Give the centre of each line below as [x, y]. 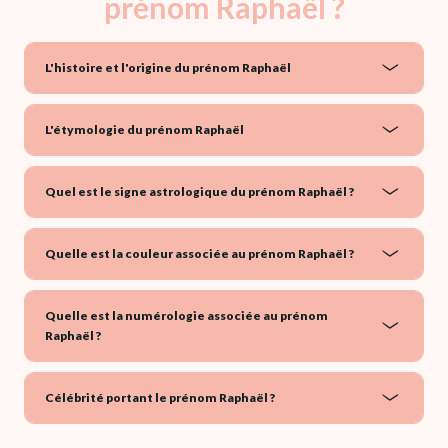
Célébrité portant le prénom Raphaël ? [160, 397]
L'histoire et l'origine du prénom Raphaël [168, 67]
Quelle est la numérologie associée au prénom [186, 315]
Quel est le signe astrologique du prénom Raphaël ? [199, 191]
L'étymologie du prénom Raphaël [144, 129]
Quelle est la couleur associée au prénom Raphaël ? [199, 253]
